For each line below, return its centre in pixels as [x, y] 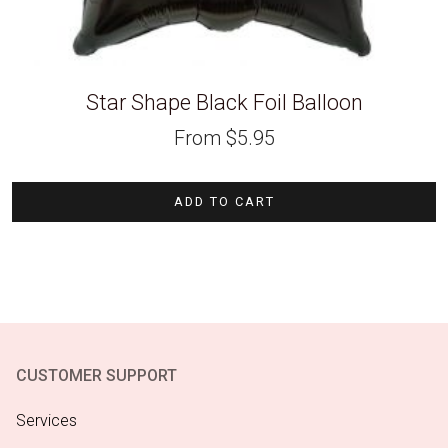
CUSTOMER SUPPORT [96, 375]
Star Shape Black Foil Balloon [224, 103]
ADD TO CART [224, 201]
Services [46, 420]
